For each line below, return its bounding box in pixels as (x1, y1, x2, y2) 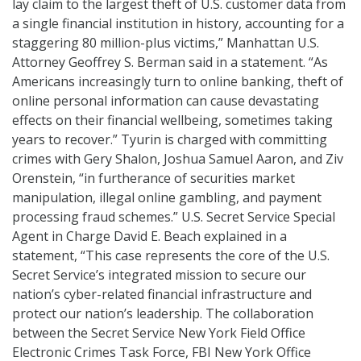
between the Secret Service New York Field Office (12, 324, 305, 342)
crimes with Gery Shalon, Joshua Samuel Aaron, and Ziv (12, 150, 343, 168)
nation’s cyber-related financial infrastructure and (12, 285, 312, 304)
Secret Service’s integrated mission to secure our (12, 266, 306, 284)
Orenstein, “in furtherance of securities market (12, 169, 295, 188)
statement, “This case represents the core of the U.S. (12, 247, 330, 265)
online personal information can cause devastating (12, 92, 319, 110)
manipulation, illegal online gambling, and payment (12, 189, 322, 207)
